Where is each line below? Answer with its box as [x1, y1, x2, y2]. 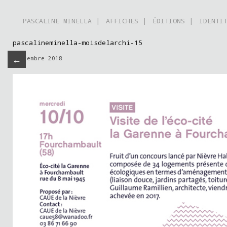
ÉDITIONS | [153, 16, 193, 25]
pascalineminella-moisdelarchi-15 [13, 38, 142, 47]
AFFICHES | [106, 16, 146, 25]
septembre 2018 [13, 54, 62, 62]
